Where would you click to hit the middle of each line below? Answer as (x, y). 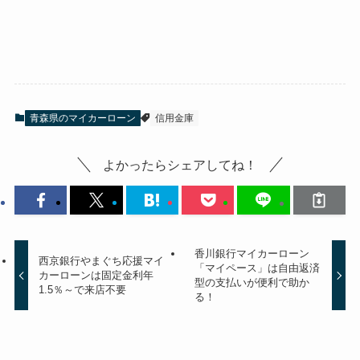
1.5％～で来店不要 (83, 289)
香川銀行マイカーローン (252, 253)
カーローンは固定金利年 (96, 275)
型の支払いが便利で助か (252, 282)
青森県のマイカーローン (82, 119)
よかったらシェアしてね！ (180, 165)
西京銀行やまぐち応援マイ (102, 260)
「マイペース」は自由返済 (257, 268)
